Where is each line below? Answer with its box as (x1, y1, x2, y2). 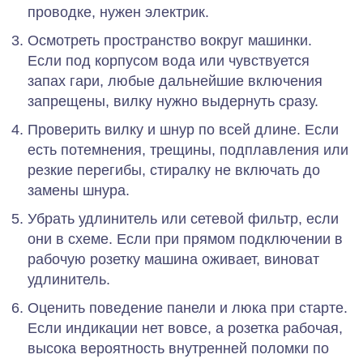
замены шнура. (28, 181, 130, 199)
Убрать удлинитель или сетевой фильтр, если (28, 210, 339, 227)
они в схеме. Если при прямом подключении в (28, 230, 343, 247)
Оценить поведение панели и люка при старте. (28, 299, 348, 316)
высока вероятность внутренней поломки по (28, 340, 329, 357)
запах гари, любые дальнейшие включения (28, 72, 322, 89)
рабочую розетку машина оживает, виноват (28, 250, 319, 267)
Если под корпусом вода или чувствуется (28, 52, 310, 69)
